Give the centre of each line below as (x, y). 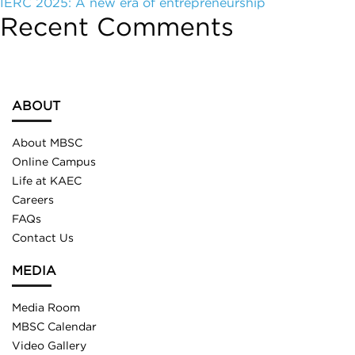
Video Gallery (49, 347)
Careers (33, 201)
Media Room (46, 309)
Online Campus (54, 163)
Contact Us (43, 239)
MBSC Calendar (54, 328)
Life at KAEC (47, 182)
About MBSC (47, 144)
